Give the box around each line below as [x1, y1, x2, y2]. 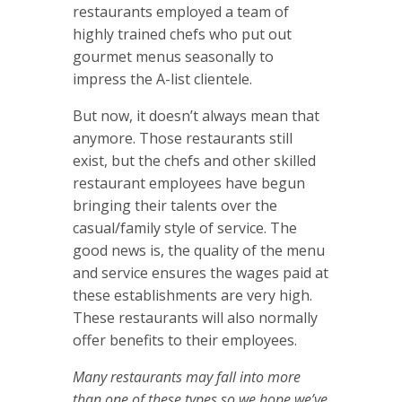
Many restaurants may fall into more [72, 367, 301, 388]
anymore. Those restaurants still [72, 128, 293, 149]
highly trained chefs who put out [72, 24, 292, 45]
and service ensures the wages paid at [72, 263, 328, 284]
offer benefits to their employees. [72, 330, 297, 351]
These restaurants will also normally [72, 308, 318, 328]
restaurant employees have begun [72, 173, 305, 194]
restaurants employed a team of [72, 2, 289, 22]
